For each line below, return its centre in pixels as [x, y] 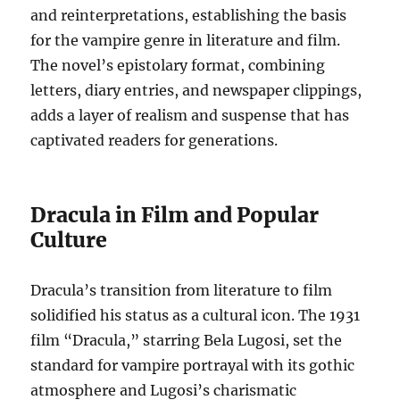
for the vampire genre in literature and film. [186, 40]
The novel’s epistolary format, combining [178, 65]
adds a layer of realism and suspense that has [190, 115]
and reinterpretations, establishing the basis [189, 15]
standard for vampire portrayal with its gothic [193, 365]
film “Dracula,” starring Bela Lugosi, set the [187, 340]
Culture [69, 239]
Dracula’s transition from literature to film [182, 290]
